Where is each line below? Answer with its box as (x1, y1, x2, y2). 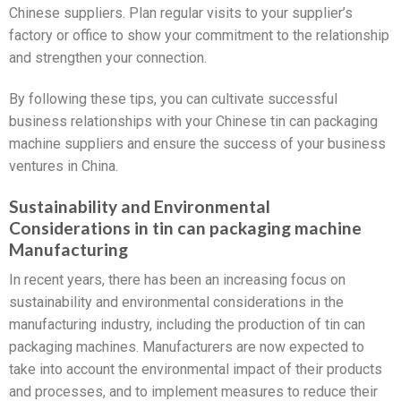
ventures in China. (9, 157, 118, 175)
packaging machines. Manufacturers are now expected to (9, 338, 364, 356)
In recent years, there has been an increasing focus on (9, 271, 346, 289)
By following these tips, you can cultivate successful (9, 90, 337, 107)
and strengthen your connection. (9, 49, 207, 67)
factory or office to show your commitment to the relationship (9, 27, 389, 45)
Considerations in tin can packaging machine (9, 217, 362, 238)
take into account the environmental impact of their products (9, 361, 382, 379)
